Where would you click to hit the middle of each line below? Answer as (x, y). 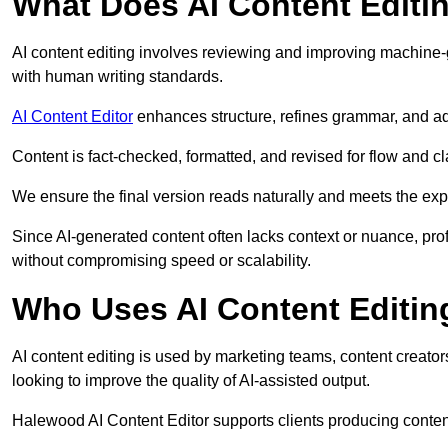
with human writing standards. (117, 77)
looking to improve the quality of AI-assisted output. (191, 381)
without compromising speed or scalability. (161, 261)
